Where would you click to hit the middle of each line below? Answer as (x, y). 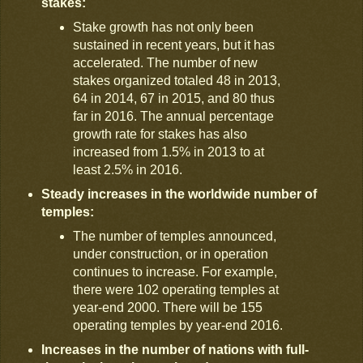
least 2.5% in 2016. (128, 170)
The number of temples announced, (175, 236)
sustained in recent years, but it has (174, 45)
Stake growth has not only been (164, 28)
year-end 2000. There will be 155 (168, 307)
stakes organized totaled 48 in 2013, (177, 81)
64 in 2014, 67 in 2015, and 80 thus (174, 99)
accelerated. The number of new (166, 63)
